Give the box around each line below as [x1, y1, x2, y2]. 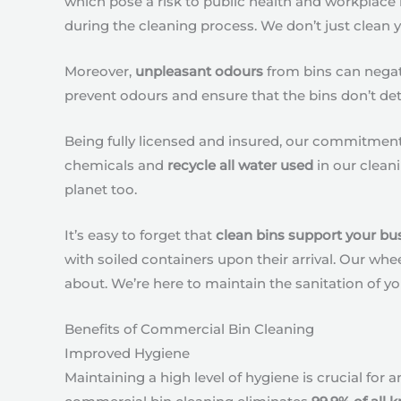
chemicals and [64, 157, 167, 174]
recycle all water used [167, 157, 313, 174]
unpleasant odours [135, 63, 263, 80]
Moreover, [64, 63, 135, 80]
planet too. [64, 181, 137, 198]
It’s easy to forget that [64, 226, 216, 243]
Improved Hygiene [64, 345, 190, 362]
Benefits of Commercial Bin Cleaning [64, 320, 314, 337]
